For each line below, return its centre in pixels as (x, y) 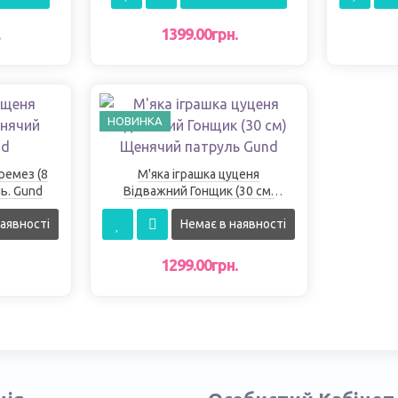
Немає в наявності (234, 224)
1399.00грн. (199, 34)
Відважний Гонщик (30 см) (199, 191)
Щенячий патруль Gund (199, 208)
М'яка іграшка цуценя (199, 175)
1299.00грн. (199, 265)
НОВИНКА (135, 121)
